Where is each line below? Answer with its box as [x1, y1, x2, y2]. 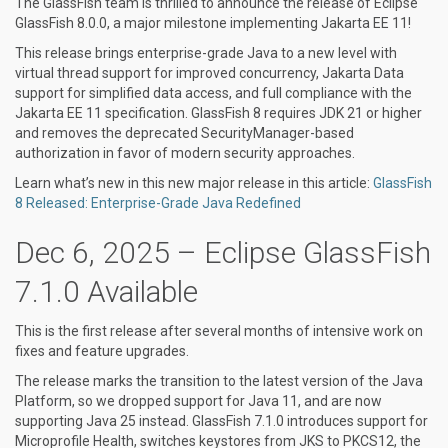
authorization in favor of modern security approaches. [15, 145, 355, 161]
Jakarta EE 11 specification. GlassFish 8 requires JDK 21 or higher [15, 105, 422, 121]
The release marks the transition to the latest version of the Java [15, 373, 423, 389]
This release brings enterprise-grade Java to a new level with [15, 45, 397, 61]
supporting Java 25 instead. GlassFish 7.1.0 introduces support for [15, 413, 428, 429]
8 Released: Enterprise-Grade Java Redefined [15, 195, 301, 211]
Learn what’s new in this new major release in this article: [15, 175, 373, 191]
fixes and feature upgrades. [15, 343, 189, 359]
